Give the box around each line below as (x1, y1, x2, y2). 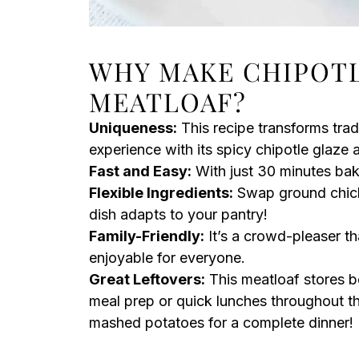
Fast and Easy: (89, 163, 192, 179)
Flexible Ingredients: (89, 184, 233, 201)
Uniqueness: (89, 119, 177, 136)
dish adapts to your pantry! (89, 206, 268, 223)
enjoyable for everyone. (89, 249, 245, 266)
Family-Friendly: (89, 228, 204, 244)
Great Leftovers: (89, 271, 205, 288)
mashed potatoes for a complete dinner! (89, 314, 353, 331)
